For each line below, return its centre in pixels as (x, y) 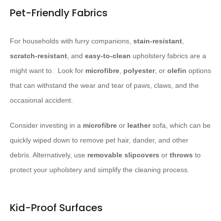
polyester (139, 71)
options (199, 71)
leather (139, 126)
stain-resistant (158, 41)
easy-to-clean (108, 56)
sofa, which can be (181, 126)
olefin (177, 71)
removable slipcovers (123, 155)
